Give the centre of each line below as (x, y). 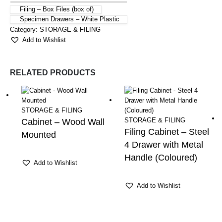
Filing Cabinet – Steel (166, 132)
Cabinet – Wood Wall (63, 122)
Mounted (39, 135)
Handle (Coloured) (161, 157)
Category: (25, 29)
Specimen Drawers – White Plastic (70, 19)
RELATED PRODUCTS (53, 73)
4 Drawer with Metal (164, 144)
